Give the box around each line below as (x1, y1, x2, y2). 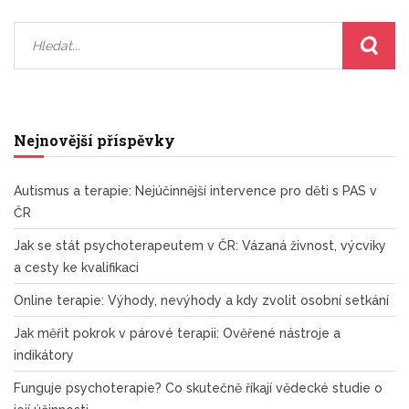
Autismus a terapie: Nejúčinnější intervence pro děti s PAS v (14, 183, 377, 198)
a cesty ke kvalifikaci (14, 259, 139, 275)
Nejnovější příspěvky (14, 130, 175, 150)
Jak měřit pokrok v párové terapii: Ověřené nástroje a (14, 325, 341, 341)
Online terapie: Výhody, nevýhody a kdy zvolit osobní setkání (14, 292, 389, 308)
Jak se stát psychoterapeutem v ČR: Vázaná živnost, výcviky (14, 237, 386, 253)
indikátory (14, 347, 74, 362)
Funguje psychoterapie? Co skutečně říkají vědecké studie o (14, 380, 383, 395)
